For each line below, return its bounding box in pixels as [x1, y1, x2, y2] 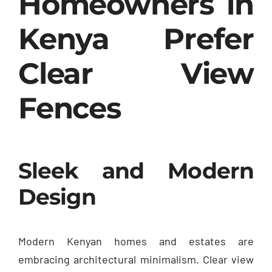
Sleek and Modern [18, 157, 254, 184]
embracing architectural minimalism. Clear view [18, 252, 254, 266]
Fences [18, 90, 121, 126]
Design [18, 183, 96, 210]
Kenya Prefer [18, 21, 254, 56]
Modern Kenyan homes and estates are [18, 234, 254, 248]
